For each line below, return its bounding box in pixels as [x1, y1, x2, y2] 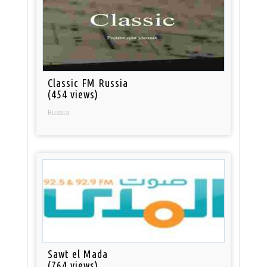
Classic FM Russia [48, 77, 129, 89]
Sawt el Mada [48, 248, 108, 260]
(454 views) [48, 88, 99, 101]
